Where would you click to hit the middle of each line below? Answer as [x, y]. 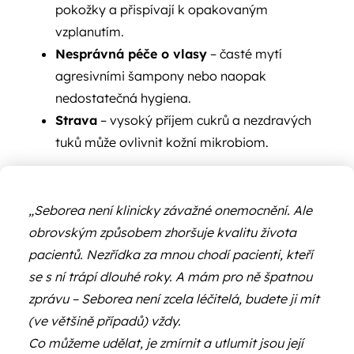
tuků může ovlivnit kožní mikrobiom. [162, 142]
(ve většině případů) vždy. [105, 320]
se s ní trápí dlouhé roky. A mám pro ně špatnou [171, 276]
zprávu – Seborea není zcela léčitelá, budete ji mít [174, 298]
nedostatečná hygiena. [123, 98]
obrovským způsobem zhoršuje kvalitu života [163, 232]
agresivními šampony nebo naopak [160, 75]
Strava [76, 120]
